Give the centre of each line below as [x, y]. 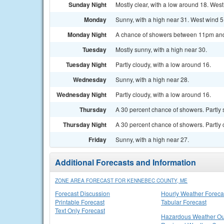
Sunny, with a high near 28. [152, 79]
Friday [97, 139]
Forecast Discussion [82, 193]
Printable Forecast [80, 202]
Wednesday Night [81, 94]
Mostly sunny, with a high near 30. [161, 49]
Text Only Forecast [80, 210]
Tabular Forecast [184, 202]
